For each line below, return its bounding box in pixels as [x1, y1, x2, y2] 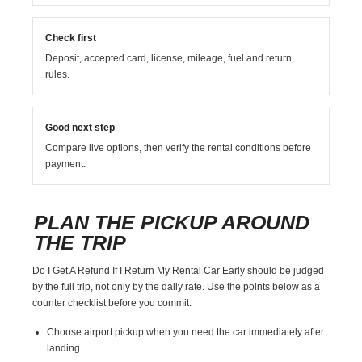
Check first [45, 32, 97, 44]
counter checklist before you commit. [32, 297, 192, 309]
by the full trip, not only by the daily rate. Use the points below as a [32, 280, 321, 293]
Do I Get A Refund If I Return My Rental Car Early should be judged [32, 264, 325, 276]
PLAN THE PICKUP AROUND [34, 210, 310, 234]
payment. [45, 158, 86, 170]
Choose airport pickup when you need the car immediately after [47, 326, 325, 338]
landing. [47, 342, 83, 354]
